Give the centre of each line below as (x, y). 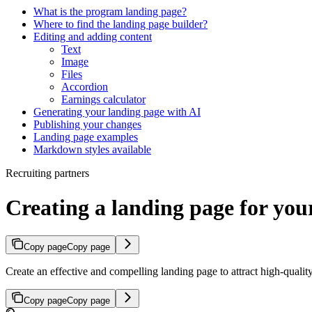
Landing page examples (86, 137)
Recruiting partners (47, 173)
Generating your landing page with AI (117, 112)
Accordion (85, 87)
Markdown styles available (92, 150)
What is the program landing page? (110, 12)
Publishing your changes (87, 125)
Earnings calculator (103, 100)
